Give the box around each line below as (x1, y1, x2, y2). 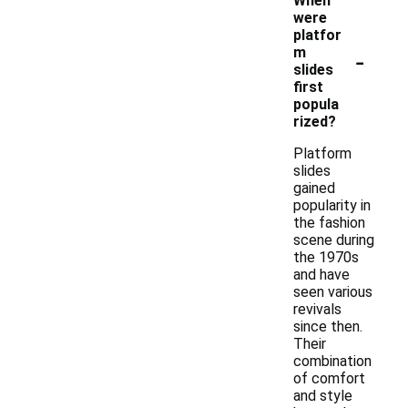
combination (293, 352, 372, 370)
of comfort (293, 370, 365, 387)
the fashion (293, 214, 365, 231)
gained (293, 179, 335, 197)
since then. (293, 318, 362, 335)
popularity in (293, 197, 371, 214)
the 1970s (293, 249, 359, 266)
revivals (293, 301, 342, 318)
